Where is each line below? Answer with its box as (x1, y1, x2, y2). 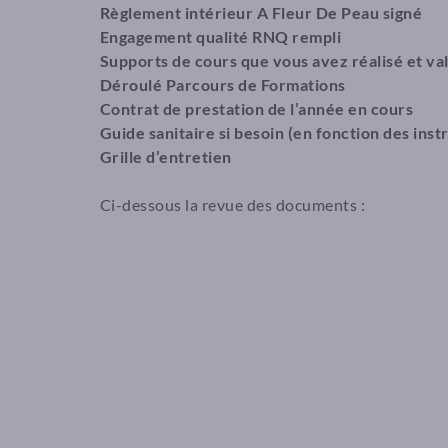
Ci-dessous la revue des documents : (99, 195, 365, 214)
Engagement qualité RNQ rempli (99, 27, 341, 46)
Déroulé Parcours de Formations (99, 75, 346, 94)
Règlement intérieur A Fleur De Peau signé (99, 3, 422, 22)
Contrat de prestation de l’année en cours (99, 99, 413, 118)
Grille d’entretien (99, 147, 232, 166)
